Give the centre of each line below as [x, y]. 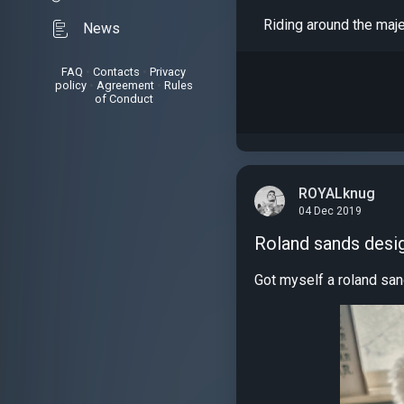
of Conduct [124, 99]
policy [70, 85]
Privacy [168, 72]
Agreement [125, 85]
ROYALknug [337, 193]
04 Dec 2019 [330, 211]
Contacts [116, 72]
